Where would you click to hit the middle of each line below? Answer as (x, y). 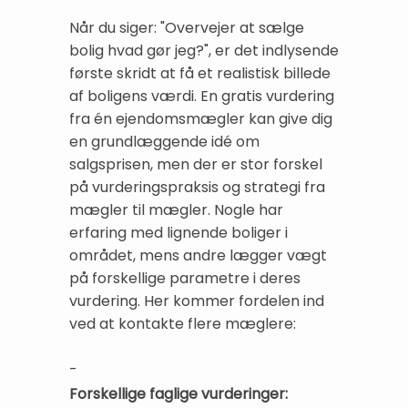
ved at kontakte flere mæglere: (183, 324)
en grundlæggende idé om (164, 142)
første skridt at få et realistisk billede (200, 74)
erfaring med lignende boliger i (178, 233)
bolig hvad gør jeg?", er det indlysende (204, 51)
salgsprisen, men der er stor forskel (196, 165)
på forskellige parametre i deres (185, 279)
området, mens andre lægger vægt (198, 256)
